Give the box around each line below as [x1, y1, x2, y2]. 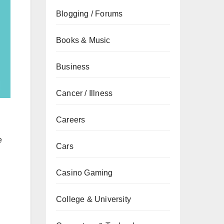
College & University [56, 195, 131, 203]
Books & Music [56, 36, 110, 44]
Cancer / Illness [56, 89, 113, 97]
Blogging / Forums [56, 9, 123, 18]
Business [56, 62, 90, 71]
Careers [56, 115, 85, 124]
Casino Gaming [56, 168, 113, 177]
